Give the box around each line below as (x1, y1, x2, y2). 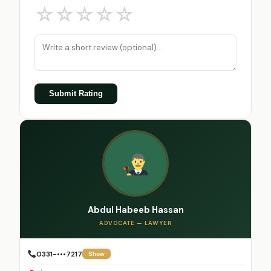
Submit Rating (49, 89, 103, 99)
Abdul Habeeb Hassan (87, 204, 184, 215)
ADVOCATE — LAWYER (99, 218, 172, 227)
